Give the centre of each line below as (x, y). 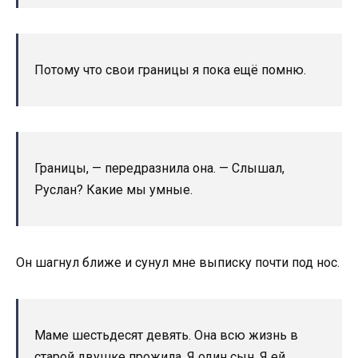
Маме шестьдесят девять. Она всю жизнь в (166, 335)
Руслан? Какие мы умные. (113, 189)
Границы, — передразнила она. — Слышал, (159, 168)
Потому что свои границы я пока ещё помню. (170, 70)
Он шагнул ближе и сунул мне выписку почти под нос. (178, 262)
